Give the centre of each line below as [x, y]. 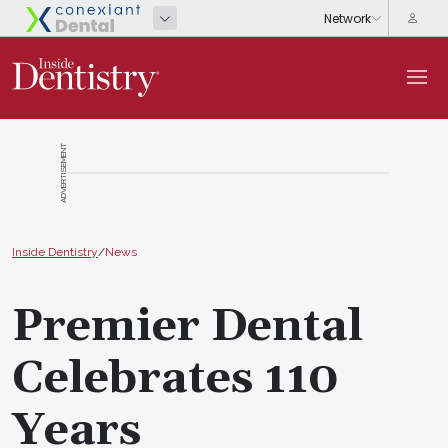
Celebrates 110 [175, 378]
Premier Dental [187, 326]
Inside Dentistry [55, 251]
